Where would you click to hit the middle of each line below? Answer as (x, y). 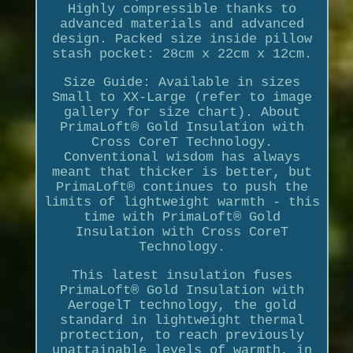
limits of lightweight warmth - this (182, 202)
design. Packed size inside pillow (182, 39)
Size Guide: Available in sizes (182, 82)
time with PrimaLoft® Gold (182, 217)
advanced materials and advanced (182, 24)
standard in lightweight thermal (182, 320)
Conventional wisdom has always (182, 157)
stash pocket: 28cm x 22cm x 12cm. (182, 54)
